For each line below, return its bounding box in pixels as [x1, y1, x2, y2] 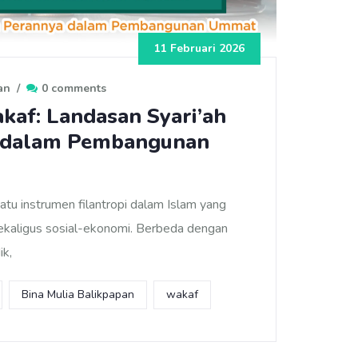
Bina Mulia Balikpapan [22, 286, 134, 302]
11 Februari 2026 [154, 40, 245, 56]
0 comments [42, 80, 106, 96]
